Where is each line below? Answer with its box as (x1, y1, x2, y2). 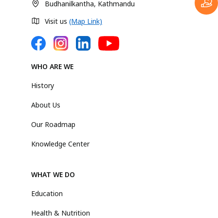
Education (31, 189, 63, 199)
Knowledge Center (31, 139, 90, 149)
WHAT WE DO (31, 170, 75, 180)
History (31, 81, 54, 91)
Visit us (45, 17, 69, 26)
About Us (31, 100, 60, 110)
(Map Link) (69, 17, 102, 26)
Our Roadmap (31, 120, 75, 129)
